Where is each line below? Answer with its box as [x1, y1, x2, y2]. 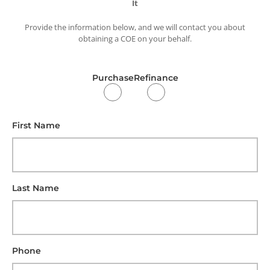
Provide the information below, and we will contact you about [25, 22, 245, 33]
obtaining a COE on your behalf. [78, 33, 192, 44]
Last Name [12, 183, 59, 193]
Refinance [133, 72, 178, 83]
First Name [12, 120, 60, 131]
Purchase [92, 72, 134, 83]
